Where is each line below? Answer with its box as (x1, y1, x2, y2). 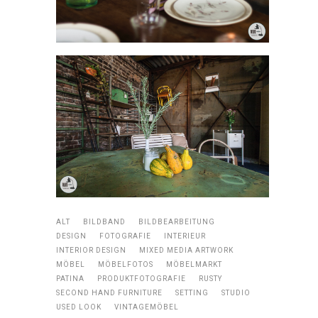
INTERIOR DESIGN (56, 246, 126, 255)
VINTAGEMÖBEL (114, 303, 179, 312)
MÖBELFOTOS (98, 261, 153, 269)
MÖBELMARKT (166, 261, 222, 269)
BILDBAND (83, 218, 126, 226)
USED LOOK (56, 303, 102, 312)
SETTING (175, 289, 209, 297)
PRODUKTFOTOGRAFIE (97, 275, 186, 283)
